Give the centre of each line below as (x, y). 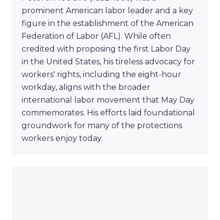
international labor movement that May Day (108, 100)
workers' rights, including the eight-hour (101, 75)
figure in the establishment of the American (108, 24)
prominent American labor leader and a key (107, 11)
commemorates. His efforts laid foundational (108, 113)
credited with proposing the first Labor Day (106, 49)
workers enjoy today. (62, 138)
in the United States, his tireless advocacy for (108, 62)
